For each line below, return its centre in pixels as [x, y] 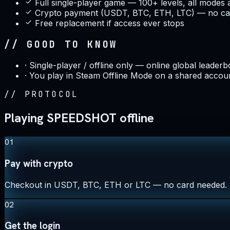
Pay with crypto [39, 163]
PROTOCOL [52, 94]
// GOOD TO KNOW [61, 44]
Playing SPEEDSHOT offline [79, 118]
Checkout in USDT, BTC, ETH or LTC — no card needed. [116, 185]
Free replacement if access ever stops [110, 23]
